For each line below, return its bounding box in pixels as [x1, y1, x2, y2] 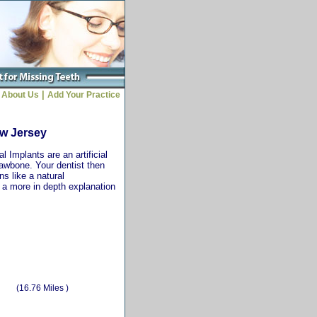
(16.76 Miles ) [16, 282, 69, 293]
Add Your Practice [47, 90, 125, 100]
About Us [1, 90, 39, 100]
